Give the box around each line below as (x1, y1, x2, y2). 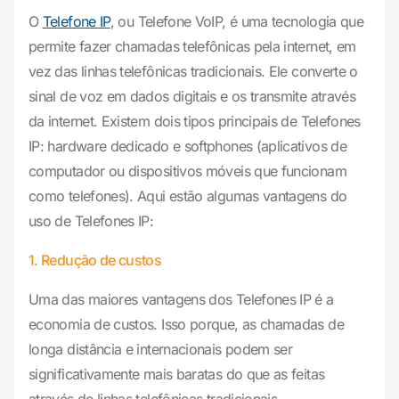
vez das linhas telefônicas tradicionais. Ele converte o (28, 62, 358, 81)
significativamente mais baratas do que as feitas (28, 365, 325, 384)
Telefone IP (42, 12, 110, 31)
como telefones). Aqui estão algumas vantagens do (28, 187, 347, 206)
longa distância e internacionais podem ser (28, 340, 293, 359)
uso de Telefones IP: (28, 212, 154, 231)
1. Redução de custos (28, 251, 162, 270)
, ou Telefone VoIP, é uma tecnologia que (110, 12, 364, 31)
